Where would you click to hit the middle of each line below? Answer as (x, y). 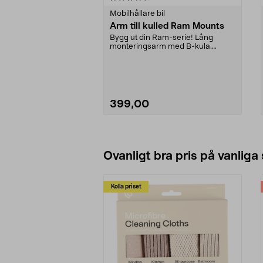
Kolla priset (126, 186)
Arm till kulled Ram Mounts (167, 26)
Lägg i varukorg (173, 141)
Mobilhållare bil (137, 14)
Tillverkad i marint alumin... (158, 55)
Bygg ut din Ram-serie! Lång (161, 38)
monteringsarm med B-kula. (161, 46)
